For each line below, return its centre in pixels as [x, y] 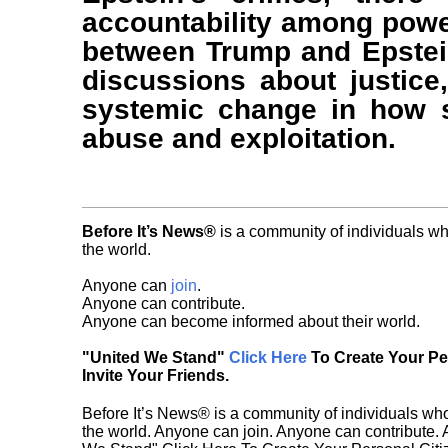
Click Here [268, 358]
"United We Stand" [155, 358]
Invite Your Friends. [155, 376]
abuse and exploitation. [239, 139]
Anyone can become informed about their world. [251, 322]
